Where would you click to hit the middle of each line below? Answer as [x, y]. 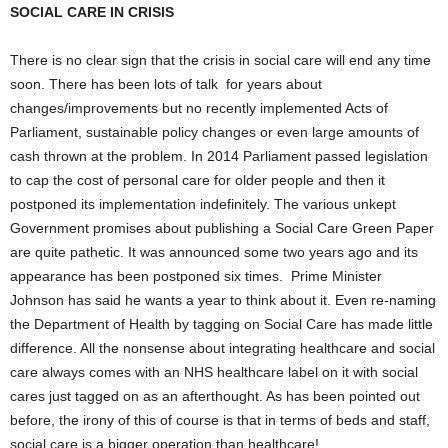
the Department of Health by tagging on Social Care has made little [221, 324]
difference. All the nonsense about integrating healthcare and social [222, 348]
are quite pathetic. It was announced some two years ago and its [214, 252]
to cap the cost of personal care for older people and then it [197, 180]
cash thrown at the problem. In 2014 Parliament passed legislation [219, 156]
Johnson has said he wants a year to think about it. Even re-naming [223, 300]
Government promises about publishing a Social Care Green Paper [222, 228]
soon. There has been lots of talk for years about [166, 84]
